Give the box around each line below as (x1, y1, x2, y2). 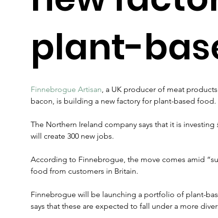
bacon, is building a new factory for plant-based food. (30, 96, 216, 106)
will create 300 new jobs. (30, 131, 114, 141)
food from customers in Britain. (30, 166, 138, 176)
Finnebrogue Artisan (30, 85, 102, 94)
